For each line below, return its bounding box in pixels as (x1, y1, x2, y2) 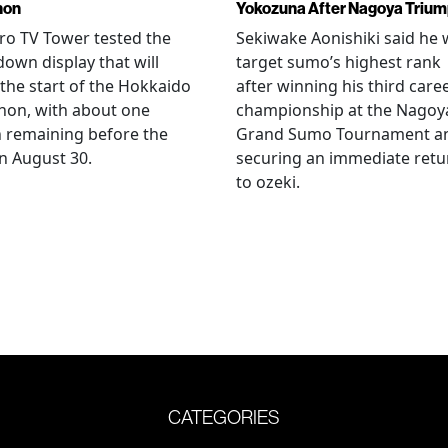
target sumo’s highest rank (236, 51, 441, 73)
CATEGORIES (168, 405, 280, 429)
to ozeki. (236, 171, 300, 193)
